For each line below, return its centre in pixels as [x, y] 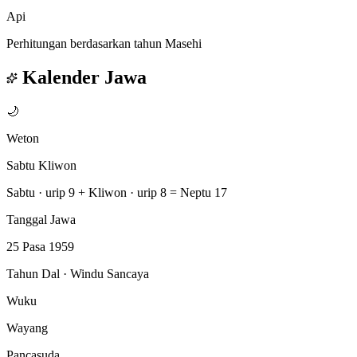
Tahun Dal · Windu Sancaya [78, 273]
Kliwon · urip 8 [127, 192]
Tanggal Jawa [41, 219]
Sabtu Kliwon [41, 165]
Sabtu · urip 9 [41, 192]
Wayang [27, 328]
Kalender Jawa [82, 77]
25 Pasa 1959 [40, 246]
